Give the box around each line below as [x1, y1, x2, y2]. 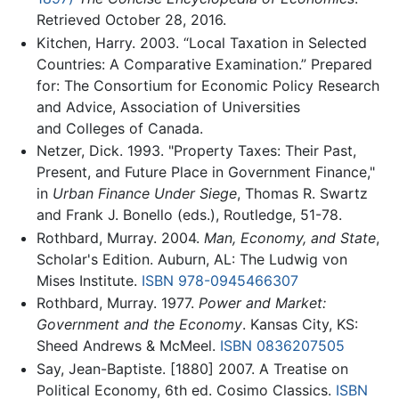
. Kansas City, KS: [241, 315, 358, 334]
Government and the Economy [36, 315, 242, 334]
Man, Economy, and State [203, 228, 376, 247]
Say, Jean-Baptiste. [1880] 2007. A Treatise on [36, 359, 348, 378]
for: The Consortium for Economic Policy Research [36, 76, 379, 94]
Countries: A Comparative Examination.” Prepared [36, 54, 372, 73]
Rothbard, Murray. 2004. [36, 228, 204, 247]
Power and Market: [198, 294, 326, 313]
